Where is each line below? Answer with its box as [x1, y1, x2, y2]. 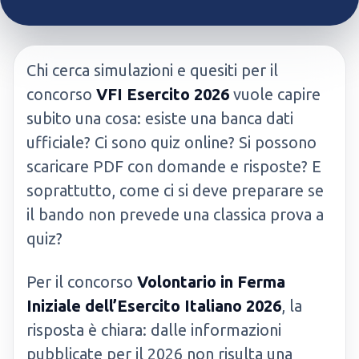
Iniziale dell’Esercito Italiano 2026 [26, 296, 281, 315]
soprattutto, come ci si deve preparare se [26, 181, 324, 200]
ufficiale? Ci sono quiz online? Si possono [26, 133, 317, 151]
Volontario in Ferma [137, 272, 285, 291]
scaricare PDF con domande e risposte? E [26, 157, 321, 175]
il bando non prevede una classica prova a [26, 205, 324, 224]
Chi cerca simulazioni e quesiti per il [26, 61, 278, 79]
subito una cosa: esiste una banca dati [26, 109, 293, 127]
